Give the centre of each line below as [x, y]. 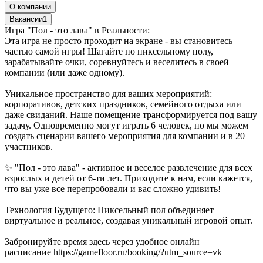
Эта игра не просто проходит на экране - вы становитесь [119, 41]
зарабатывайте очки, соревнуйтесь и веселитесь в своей [117, 62]
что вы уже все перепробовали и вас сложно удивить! [113, 188]
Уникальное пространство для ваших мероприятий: [108, 93]
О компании [30, 6]
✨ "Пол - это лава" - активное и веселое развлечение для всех [129, 167]
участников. [29, 146]
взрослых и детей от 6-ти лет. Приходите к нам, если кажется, [129, 178]
